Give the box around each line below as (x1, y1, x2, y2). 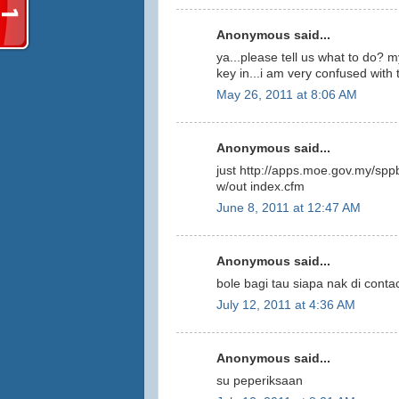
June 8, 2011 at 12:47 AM (216, 201, 361, 216)
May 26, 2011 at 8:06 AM (216, 88, 357, 102)
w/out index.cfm (216, 179, 305, 193)
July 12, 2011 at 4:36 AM (216, 298, 355, 313)
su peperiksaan (216, 373, 303, 387)
